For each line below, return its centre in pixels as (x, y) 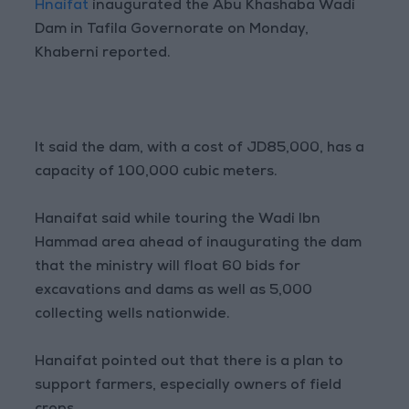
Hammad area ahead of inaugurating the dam (199, 244)
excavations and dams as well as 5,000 (174, 292)
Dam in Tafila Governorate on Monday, (172, 31)
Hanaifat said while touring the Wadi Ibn (178, 220)
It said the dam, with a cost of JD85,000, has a (200, 149)
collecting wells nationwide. (133, 315)
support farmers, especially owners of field (189, 387)
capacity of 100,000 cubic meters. (157, 173)
